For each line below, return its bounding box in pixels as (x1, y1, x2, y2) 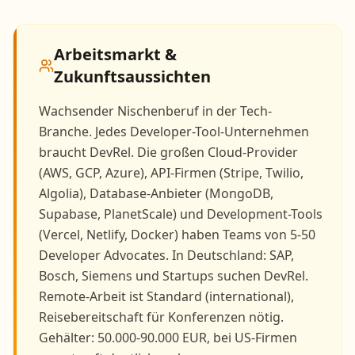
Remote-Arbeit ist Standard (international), (39, 288, 294, 305)
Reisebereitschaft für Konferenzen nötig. (39, 308, 284, 326)
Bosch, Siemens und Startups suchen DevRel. (39, 267, 308, 284)
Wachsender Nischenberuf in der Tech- (39, 102, 272, 120)
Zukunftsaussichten (53, 66, 211, 87)
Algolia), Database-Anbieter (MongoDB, (39, 185, 273, 202)
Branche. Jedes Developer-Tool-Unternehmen (39, 123, 309, 140)
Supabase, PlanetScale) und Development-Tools (39, 205, 323, 223)
